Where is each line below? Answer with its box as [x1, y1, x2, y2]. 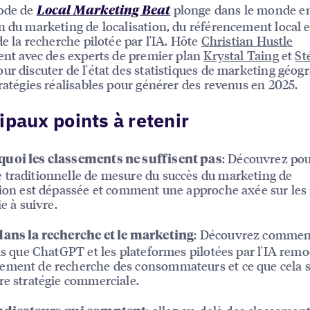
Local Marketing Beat [36, 4, 171, 17]
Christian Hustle [201, 32, 293, 48]
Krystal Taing [203, 46, 279, 63]
